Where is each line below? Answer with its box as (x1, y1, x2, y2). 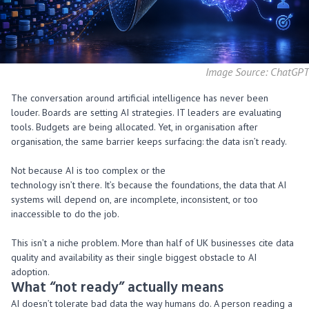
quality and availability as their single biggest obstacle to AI (11, 251, 257, 263)
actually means (128, 277, 223, 299)
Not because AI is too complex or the (11, 164, 166, 177)
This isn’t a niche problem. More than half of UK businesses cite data (11, 237, 294, 249)
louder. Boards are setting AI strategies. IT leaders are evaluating (11, 106, 281, 119)
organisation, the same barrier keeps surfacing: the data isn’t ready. (11, 135, 286, 148)
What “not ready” (11, 277, 128, 299)
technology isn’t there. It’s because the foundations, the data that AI (11, 179, 286, 191)
